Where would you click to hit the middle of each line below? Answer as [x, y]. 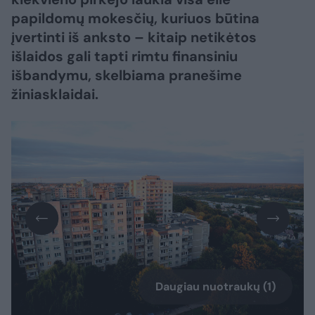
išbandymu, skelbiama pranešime [127, 75]
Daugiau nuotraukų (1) [216, 287]
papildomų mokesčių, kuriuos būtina [135, 18]
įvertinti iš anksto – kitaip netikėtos [134, 37]
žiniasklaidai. [55, 94]
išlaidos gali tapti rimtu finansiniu [124, 56]
